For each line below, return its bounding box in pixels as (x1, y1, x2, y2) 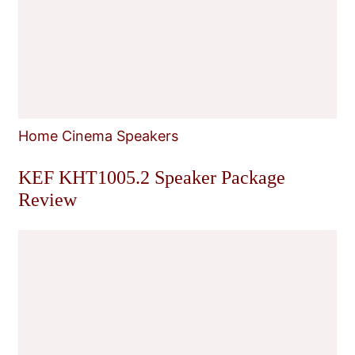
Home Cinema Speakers (18, 128, 178, 145)
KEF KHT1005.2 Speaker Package (18, 167, 285, 189)
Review (18, 189, 77, 211)
